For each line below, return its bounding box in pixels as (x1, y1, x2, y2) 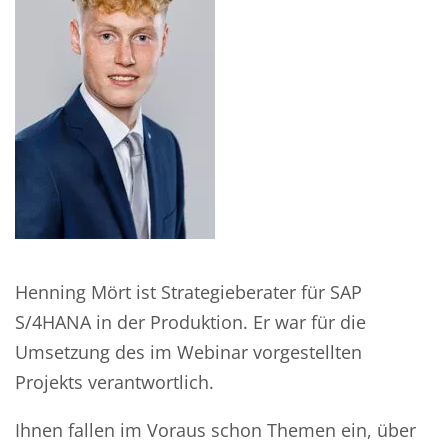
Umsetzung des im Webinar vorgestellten (15, 339, 362, 364)
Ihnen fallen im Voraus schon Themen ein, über (15, 417, 416, 442)
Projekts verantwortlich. (15, 369, 214, 394)
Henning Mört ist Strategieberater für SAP (15, 279, 362, 304)
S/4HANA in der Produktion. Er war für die (15, 309, 366, 334)
